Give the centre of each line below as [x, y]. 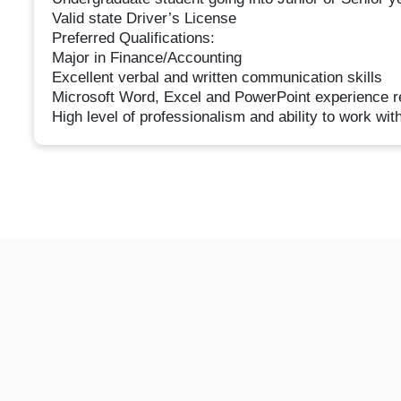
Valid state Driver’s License [144, 19]
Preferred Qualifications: [133, 38]
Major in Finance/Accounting [146, 58]
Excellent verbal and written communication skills [217, 78]
